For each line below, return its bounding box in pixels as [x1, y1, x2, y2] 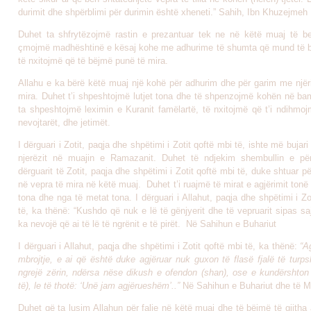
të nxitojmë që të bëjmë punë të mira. [18, 56, 168, 66]
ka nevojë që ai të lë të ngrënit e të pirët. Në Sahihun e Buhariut [18, 219, 276, 229]
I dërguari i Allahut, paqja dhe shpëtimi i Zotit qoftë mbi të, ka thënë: [18, 241, 301, 251]
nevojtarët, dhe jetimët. [18, 117, 110, 128]
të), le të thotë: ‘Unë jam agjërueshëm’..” [18, 280, 183, 291]
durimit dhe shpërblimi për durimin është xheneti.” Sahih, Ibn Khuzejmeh [18, 7, 308, 17]
